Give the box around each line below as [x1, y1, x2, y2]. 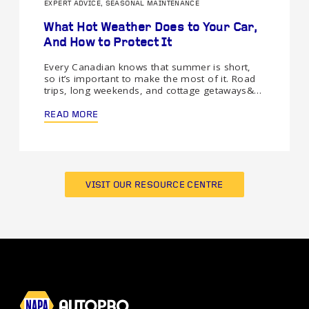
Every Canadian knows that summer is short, [44, 60, 251, 73]
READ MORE [44, 110, 99, 119]
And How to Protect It [43, 36, 172, 50]
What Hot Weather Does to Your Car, [43, 21, 257, 34]
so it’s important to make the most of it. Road [44, 72, 256, 85]
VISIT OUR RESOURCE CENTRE [86, 180, 223, 190]
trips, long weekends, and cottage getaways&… [44, 83, 262, 97]
